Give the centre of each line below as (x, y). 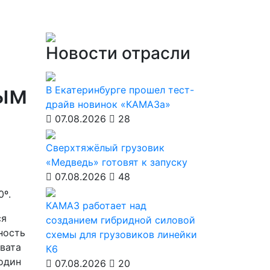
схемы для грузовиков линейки (121, 234)
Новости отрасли (118, 53)
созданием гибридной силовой (121, 220)
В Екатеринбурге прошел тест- (120, 90)
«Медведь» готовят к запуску (117, 162)
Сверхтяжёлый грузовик (105, 148)
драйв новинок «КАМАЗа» (108, 104)
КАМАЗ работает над (96, 206)
